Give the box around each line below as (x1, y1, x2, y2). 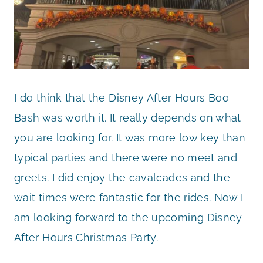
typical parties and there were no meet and (14, 151, 238, 164)
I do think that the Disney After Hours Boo (14, 91, 230, 104)
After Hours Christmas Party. (14, 231, 159, 244)
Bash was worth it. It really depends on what (14, 111, 241, 124)
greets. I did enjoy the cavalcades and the (14, 171, 231, 184)
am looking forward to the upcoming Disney (14, 211, 242, 224)
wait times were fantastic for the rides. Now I (14, 191, 244, 204)
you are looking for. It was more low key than (14, 131, 246, 144)
